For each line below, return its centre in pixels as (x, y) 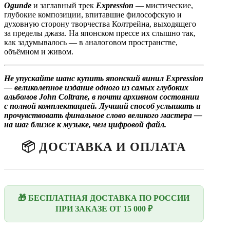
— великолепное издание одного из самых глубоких (96, 87)
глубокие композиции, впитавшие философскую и (93, 14)
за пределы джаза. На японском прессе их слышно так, (100, 33)
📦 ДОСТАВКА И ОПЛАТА (104, 147)
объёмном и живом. (39, 51)
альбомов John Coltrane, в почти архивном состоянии (102, 97)
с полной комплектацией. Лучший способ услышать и (102, 106)
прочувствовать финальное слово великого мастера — (103, 115)
